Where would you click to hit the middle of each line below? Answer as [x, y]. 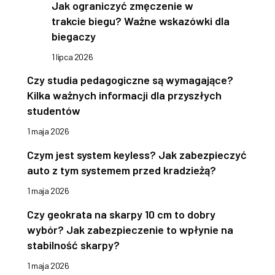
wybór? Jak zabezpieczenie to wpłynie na [130, 230]
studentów [54, 111]
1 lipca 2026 [72, 57]
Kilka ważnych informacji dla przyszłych [124, 95]
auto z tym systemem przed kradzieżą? [122, 170]
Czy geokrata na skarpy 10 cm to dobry [121, 215]
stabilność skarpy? [73, 245]
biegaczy [74, 37]
